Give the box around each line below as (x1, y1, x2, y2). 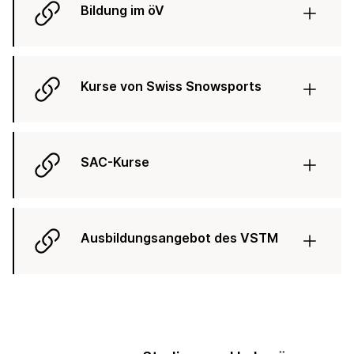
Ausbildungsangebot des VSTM (81, 229, 278, 246)
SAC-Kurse (81, 153, 149, 170)
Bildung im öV (81, 2, 164, 18)
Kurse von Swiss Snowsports (81, 77, 262, 94)
